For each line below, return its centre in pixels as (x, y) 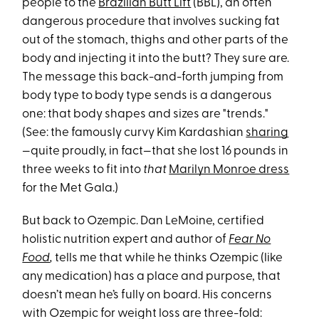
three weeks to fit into (83, 170)
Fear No (250, 240)
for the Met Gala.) (70, 189)
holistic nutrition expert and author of (125, 240)
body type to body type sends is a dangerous (147, 96)
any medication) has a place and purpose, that (152, 277)
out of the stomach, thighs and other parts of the (156, 41)
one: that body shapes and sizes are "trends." (146, 115)
